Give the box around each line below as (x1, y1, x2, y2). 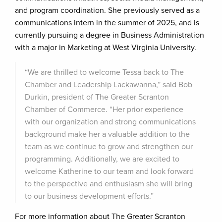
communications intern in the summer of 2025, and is (15, 18, 199, 28)
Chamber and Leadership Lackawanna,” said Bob (25, 80, 192, 90)
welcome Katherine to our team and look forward (25, 166, 194, 176)
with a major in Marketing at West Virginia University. (15, 43, 196, 53)
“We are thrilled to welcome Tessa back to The (25, 67, 184, 77)
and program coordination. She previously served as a (15, 5, 200, 15)
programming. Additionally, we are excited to (25, 154, 179, 164)
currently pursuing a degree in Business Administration (15, 30, 204, 40)
